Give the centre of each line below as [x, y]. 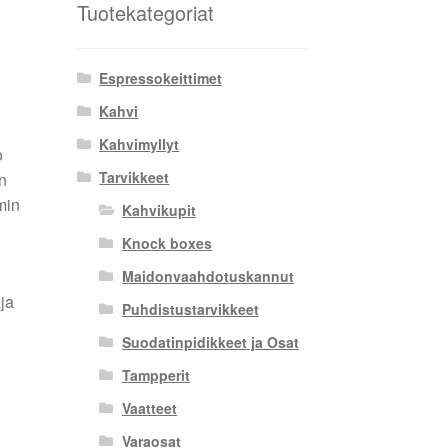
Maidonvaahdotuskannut [207, 276]
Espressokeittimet [161, 78]
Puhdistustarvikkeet [190, 309]
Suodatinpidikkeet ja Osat [210, 342]
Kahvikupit [158, 210]
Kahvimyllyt [139, 144]
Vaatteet [149, 408]
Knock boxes [166, 243]
